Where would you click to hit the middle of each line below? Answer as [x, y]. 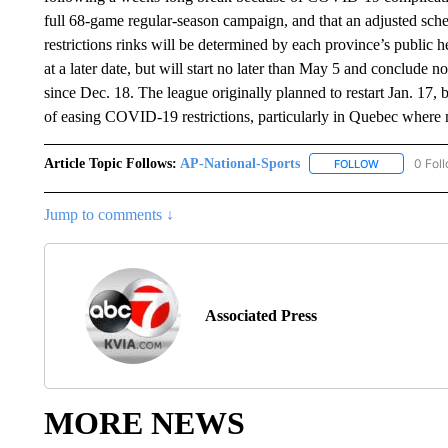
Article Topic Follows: [110, 163]
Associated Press [260, 315]
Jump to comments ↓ [108, 214]
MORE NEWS [144, 422]
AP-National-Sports [239, 163]
